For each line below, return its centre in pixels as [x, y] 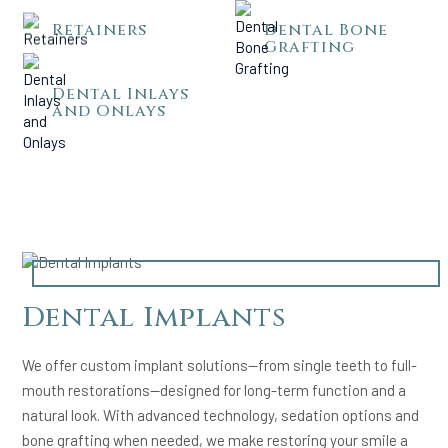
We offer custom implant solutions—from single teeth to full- [220, 364]
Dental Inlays [121, 94]
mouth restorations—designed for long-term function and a [214, 389]
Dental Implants [154, 317]
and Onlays [109, 111]
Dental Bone [326, 30]
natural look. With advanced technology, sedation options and [221, 414]
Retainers [100, 30]
